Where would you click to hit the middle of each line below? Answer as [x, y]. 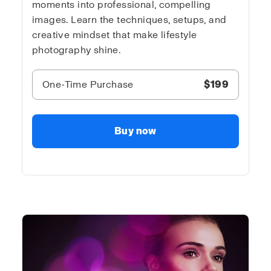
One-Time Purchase [88, 84]
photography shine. [77, 50]
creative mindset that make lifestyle [115, 34]
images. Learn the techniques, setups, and [129, 19]
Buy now [135, 131]
